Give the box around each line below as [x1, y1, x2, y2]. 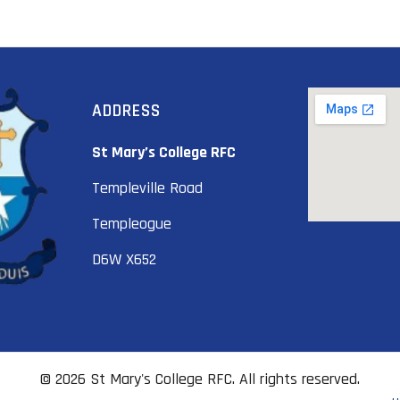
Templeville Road [92, 177, 203, 198]
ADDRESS [92, 100, 161, 123]
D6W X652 [92, 248, 156, 270]
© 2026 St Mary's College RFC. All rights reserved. [40, 368, 360, 389]
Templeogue [92, 212, 171, 234]
